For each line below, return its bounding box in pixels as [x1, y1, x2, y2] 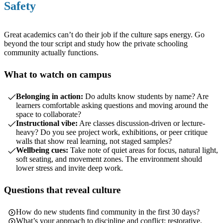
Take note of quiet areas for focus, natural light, [68, 145, 218, 154]
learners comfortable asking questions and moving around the [16, 101, 208, 110]
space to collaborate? [16, 110, 83, 118]
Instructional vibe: [16, 118, 78, 127]
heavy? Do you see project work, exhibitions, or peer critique [16, 127, 208, 136]
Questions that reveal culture [4, 184, 120, 195]
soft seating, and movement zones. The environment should [16, 154, 202, 163]
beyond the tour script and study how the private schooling [4, 39, 188, 48]
